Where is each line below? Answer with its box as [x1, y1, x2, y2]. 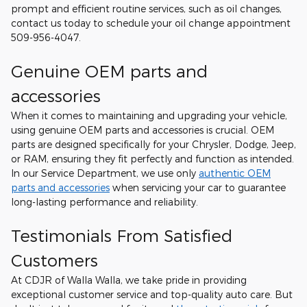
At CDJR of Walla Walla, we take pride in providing [11, 274, 247, 286]
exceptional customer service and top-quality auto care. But [11, 288, 293, 300]
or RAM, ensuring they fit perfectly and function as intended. [11, 153, 294, 164]
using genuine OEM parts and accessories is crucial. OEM [11, 124, 274, 136]
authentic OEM [199, 167, 271, 179]
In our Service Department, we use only [11, 167, 199, 179]
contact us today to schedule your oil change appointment [11, 17, 291, 29]
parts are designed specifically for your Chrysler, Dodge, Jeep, [11, 138, 296, 150]
